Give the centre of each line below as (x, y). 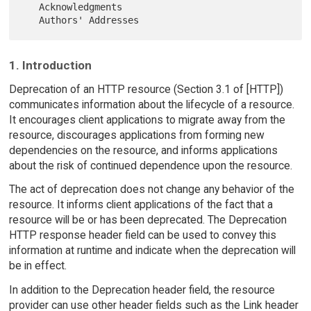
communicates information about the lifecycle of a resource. (151, 104)
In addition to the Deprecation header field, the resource (142, 290)
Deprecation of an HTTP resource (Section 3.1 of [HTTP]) (146, 89)
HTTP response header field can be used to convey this (142, 235)
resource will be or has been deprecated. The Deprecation (148, 220)
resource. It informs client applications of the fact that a (141, 205)
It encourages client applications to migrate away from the (147, 119)
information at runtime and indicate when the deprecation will (152, 251)
